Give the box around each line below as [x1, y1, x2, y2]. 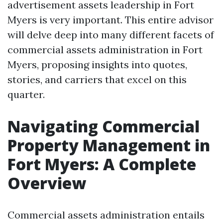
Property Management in [7, 134, 210, 156]
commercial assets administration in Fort [7, 43, 203, 56]
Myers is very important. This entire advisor [7, 13, 214, 26]
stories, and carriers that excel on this [7, 73, 187, 86]
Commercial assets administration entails [7, 209, 205, 221]
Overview [7, 172, 86, 194]
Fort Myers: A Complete [7, 153, 196, 175]
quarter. [7, 88, 45, 101]
